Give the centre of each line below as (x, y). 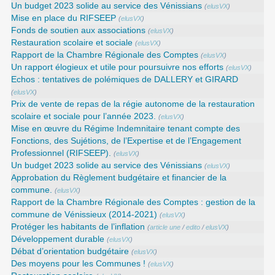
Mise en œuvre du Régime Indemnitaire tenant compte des (126, 129)
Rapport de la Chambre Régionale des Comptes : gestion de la (134, 203)
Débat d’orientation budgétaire (70, 252)
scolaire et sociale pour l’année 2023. (84, 117)
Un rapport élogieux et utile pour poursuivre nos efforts (118, 68)
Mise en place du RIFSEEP (64, 18)
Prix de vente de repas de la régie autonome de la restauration (133, 104)
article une (165, 227)
